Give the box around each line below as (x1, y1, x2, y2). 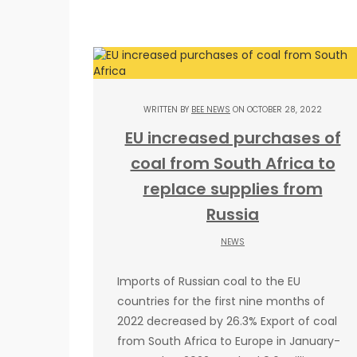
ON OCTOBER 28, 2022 (230, 103, 322, 116)
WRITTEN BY (143, 103, 191, 116)
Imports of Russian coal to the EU (117, 273, 300, 289)
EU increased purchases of (124, 126, 341, 149)
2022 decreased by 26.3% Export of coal (117, 312, 337, 329)
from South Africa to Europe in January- (117, 332, 340, 349)
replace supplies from (143, 177, 323, 200)
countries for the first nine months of (117, 292, 325, 309)
